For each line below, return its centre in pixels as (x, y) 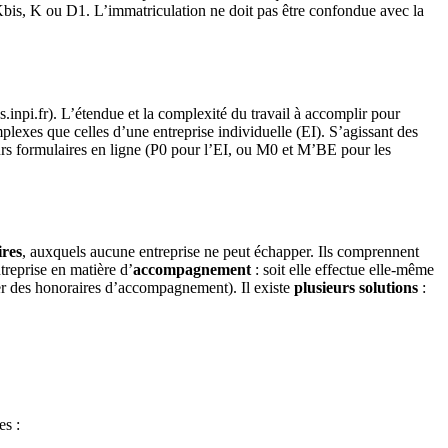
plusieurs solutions (356, 288)
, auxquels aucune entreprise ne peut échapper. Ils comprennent (220, 252)
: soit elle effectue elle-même (342, 270)
